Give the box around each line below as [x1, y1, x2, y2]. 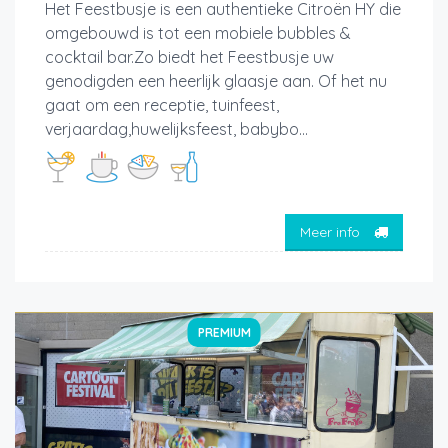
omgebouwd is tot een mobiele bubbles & [45, 22, 351, 43]
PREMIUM [197, 324, 251, 340]
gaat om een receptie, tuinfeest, [45, 94, 279, 115]
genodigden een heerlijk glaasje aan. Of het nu [45, 70, 387, 91]
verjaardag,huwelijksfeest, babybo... [45, 118, 308, 139]
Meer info [300, 223, 364, 242]
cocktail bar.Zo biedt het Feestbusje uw [45, 46, 334, 67]
